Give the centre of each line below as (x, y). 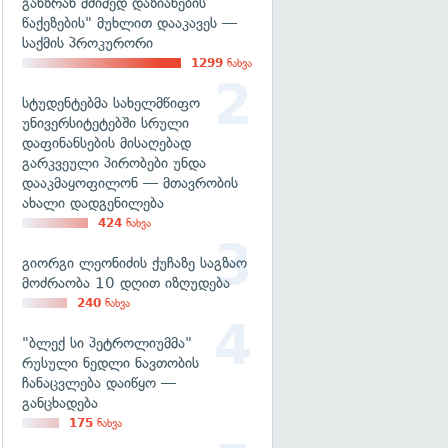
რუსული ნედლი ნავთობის (110, 363)
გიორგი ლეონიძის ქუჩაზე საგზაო (134, 263)
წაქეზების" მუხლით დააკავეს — (129, 23)
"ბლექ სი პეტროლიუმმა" (107, 343)
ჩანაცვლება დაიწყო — (99, 383)
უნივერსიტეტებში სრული (105, 123)
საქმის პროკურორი (87, 43)
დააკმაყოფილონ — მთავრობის (130, 183)
